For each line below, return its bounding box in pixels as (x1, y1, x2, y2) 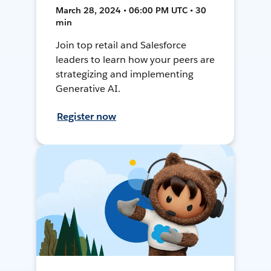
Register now (57, 110, 117, 123)
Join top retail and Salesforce (56, 39, 186, 52)
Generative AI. (56, 82, 121, 96)
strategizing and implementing (56, 68, 194, 81)
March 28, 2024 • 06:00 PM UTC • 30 (56, 5, 207, 16)
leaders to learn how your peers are (56, 53, 215, 67)
